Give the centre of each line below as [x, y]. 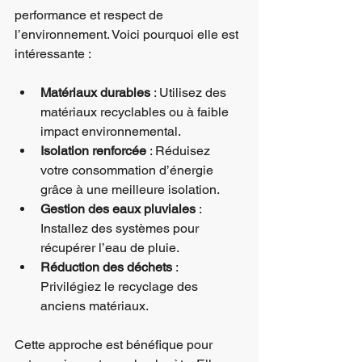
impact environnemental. [111, 131]
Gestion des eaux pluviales [118, 208]
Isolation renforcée [93, 150]
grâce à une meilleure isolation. [130, 189]
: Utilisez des [190, 92]
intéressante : [53, 53]
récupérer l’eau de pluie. [110, 247]
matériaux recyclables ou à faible [136, 112]
